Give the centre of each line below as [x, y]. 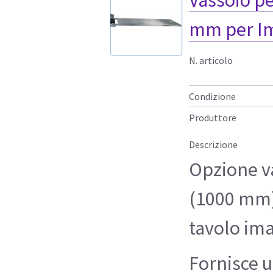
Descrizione [213, 144]
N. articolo [211, 60]
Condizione [212, 96]
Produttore [213, 117]
